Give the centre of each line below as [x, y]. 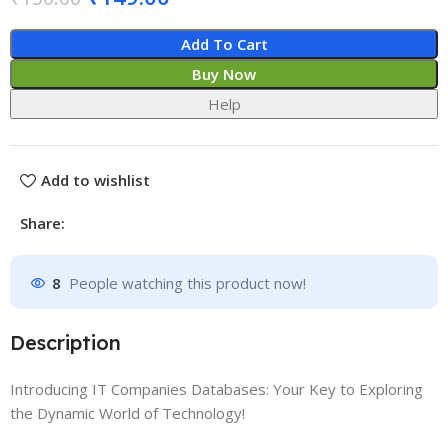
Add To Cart [224, 43]
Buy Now [224, 73]
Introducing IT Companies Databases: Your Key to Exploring [217, 388]
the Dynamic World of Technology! [128, 412]
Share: [43, 222]
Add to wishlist [95, 180]
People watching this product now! [188, 283]
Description [66, 342]
